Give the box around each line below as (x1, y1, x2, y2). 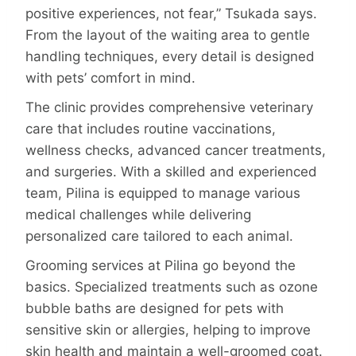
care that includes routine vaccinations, (25, 121, 276, 137)
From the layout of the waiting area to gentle (25, 26, 310, 43)
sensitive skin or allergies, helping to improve (25, 322, 311, 339)
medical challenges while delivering (25, 207, 251, 223)
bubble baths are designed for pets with (25, 300, 284, 317)
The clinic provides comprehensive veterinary (25, 99, 313, 116)
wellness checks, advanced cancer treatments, (25, 142, 326, 159)
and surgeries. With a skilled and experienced (25, 164, 317, 180)
